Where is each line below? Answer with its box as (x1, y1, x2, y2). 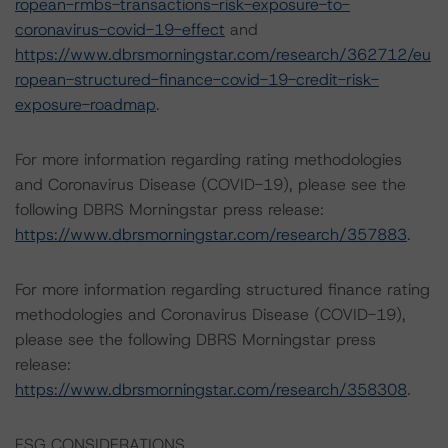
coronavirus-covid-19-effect (15, 19, 225, 40)
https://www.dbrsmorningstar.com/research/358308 (15, 379, 407, 400)
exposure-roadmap (15, 94, 156, 115)
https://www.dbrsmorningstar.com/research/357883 (15, 224, 407, 245)
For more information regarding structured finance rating (15, 279, 430, 300)
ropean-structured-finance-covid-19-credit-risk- (15, 69, 379, 90)
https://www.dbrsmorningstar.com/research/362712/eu (15, 44, 431, 65)
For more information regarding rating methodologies (15, 149, 402, 170)
